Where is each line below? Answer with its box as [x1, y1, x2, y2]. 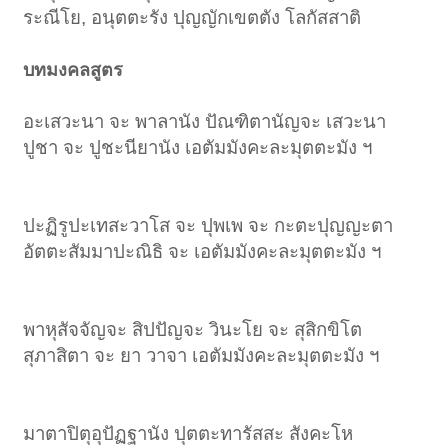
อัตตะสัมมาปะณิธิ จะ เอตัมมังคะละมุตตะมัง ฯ [23, 240, 382, 262]
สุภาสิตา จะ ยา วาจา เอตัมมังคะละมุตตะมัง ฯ [23, 344, 380, 366]
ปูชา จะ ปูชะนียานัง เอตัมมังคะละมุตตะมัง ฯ [23, 136, 373, 158]
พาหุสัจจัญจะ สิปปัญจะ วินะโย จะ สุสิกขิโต [23, 318, 363, 340]
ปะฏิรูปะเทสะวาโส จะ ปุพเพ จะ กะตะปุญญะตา [23, 214, 394, 236]
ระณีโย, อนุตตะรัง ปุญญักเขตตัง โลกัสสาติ [23, 6, 362, 28]
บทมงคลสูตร [23, 59, 124, 80]
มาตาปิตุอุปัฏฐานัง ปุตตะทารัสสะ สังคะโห [23, 422, 354, 444]
